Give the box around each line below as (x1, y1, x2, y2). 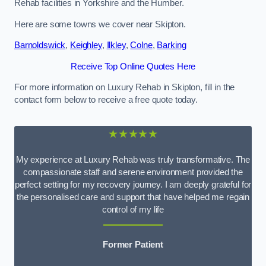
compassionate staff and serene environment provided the (23, 167, 243, 177)
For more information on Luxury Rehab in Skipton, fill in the (14, 83, 235, 93)
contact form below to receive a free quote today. (14, 95, 198, 105)
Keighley (69, 40, 102, 50)
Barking (157, 40, 186, 50)
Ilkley (106, 40, 126, 50)
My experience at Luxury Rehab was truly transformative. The (15, 154, 251, 164)
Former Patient (103, 240, 163, 250)
